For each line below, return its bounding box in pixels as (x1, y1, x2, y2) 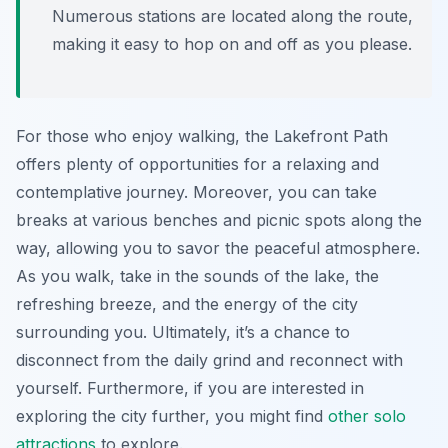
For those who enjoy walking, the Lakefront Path (16, 126, 388, 147)
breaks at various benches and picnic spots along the (16, 210, 422, 231)
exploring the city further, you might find (16, 406, 328, 427)
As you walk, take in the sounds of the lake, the (16, 266, 379, 287)
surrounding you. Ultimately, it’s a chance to (16, 322, 350, 343)
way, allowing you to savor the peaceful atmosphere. (16, 238, 420, 259)
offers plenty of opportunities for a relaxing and (16, 154, 379, 175)
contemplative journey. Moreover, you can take (16, 182, 377, 203)
